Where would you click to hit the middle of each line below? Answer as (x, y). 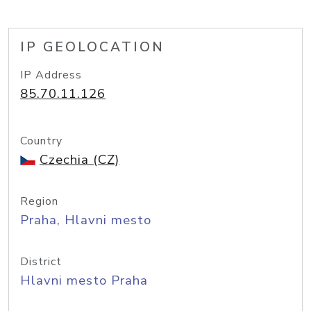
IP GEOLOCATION (92, 47)
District (41, 262)
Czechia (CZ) (79, 160)
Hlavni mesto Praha (84, 280)
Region (39, 201)
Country (41, 141)
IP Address (51, 75)
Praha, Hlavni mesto (86, 220)
